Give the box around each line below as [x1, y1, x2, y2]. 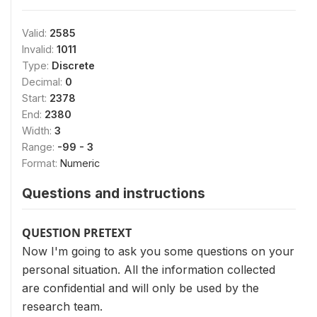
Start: [22, 91, 50, 104]
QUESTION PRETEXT [22, 224, 132, 241]
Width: [22, 124, 54, 137]
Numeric [60, 156, 100, 169]
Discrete [52, 59, 95, 71]
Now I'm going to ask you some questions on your [22, 243, 294, 258]
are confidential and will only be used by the [22, 280, 259, 295]
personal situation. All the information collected [22, 262, 275, 277]
